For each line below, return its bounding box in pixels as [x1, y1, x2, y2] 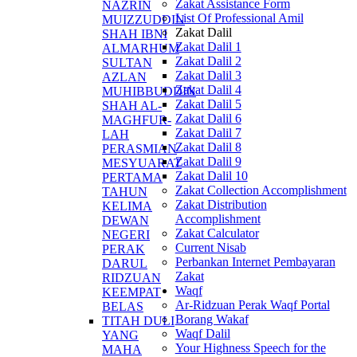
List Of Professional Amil [175, 11, 304, 25]
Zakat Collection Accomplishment [175, 183, 347, 198]
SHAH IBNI [102, 26, 167, 41]
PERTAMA [102, 170, 163, 184]
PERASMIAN [102, 141, 177, 155]
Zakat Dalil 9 [175, 155, 241, 169]
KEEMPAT [102, 284, 161, 299]
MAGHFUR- [102, 112, 171, 127]
